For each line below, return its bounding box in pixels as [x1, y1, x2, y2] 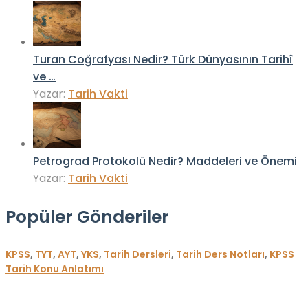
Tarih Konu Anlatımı [5, 262, 104, 276]
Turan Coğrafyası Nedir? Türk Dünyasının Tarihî [33, 52, 293, 68]
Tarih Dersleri [104, 247, 171, 262]
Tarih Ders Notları [176, 247, 265, 262]
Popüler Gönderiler [5, 205, 169, 230]
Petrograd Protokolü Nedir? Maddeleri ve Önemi [33, 153, 297, 170]
